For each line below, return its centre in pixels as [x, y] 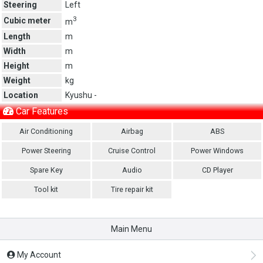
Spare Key [46, 170]
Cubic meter [27, 20]
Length [17, 36]
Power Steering [46, 150]
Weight [17, 80]
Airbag [132, 131]
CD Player [217, 170]
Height [16, 65]
